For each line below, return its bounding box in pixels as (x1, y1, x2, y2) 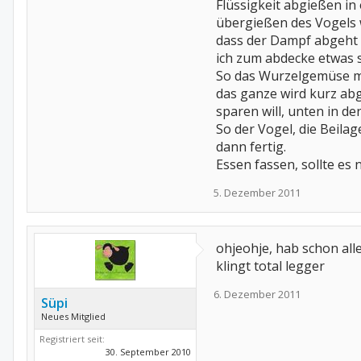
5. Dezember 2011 (214, 185, 301, 200)
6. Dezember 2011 (214, 287, 301, 301)
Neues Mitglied (41, 310, 106, 322)
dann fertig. (216, 138, 286, 156)
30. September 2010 (106, 346, 191, 358)
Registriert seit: (39, 333, 105, 345)
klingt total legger (216, 257, 325, 275)
